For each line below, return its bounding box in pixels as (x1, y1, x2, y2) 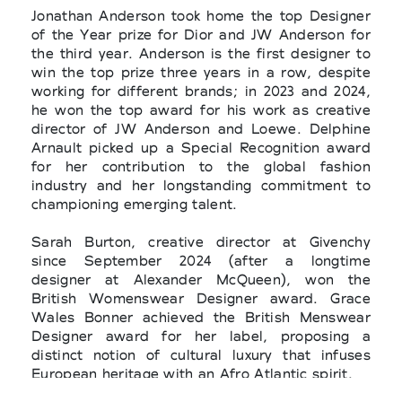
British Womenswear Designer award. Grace (31, 289, 371, 307)
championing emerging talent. (31, 195, 238, 213)
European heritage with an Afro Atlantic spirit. (31, 364, 354, 382)
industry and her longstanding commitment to (31, 176, 371, 194)
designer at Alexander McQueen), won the (31, 270, 371, 288)
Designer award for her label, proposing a (31, 327, 371, 345)
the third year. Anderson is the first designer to (31, 44, 371, 62)
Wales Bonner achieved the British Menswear (31, 308, 371, 326)
